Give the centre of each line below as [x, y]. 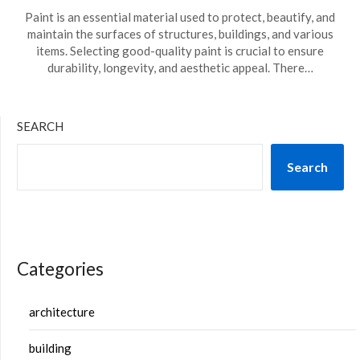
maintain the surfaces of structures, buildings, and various [180, 34]
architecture [62, 311]
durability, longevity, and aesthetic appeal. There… [180, 67]
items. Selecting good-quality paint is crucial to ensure [180, 51]
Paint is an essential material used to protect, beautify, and [180, 17]
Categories [60, 269]
